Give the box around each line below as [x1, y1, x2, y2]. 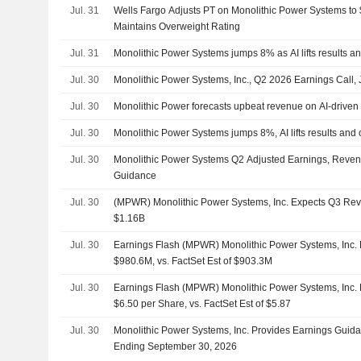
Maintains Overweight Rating [114, 21, 241, 32]
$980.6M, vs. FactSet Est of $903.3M [114, 255, 273, 267]
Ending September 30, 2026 [114, 341, 238, 352]
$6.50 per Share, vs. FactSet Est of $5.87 [114, 298, 292, 309]
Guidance [114, 170, 157, 181]
